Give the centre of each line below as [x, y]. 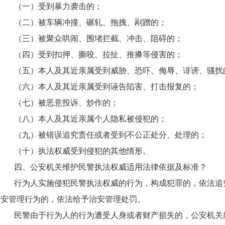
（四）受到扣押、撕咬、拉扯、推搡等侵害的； [98, 54]
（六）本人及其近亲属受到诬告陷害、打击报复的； [106, 87]
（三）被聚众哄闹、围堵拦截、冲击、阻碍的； [98, 38]
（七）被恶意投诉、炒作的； [66, 103]
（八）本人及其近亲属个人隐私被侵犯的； [90, 119]
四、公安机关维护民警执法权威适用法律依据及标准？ [110, 167]
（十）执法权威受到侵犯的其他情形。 [82, 151]
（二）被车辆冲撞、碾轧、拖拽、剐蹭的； [90, 22]
